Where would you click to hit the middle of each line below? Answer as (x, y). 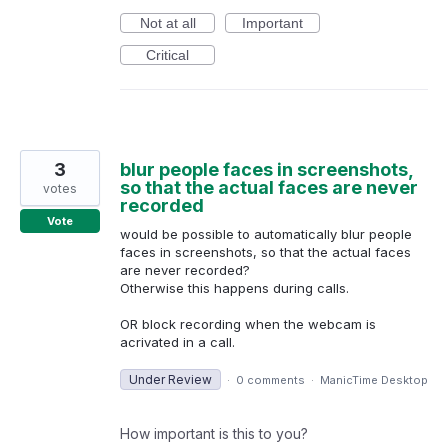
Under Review (170, 380)
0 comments (270, 380)
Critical (167, 54)
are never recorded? (185, 269)
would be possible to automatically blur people (266, 233)
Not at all (167, 22)
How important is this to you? (214, 434)
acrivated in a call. (177, 342)
